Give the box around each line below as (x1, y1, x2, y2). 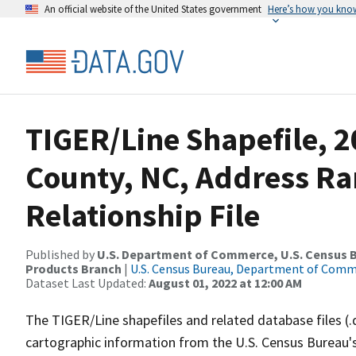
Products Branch (25, 261, 122, 277)
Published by (25, 246, 97, 262)
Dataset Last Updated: (25, 275, 149, 291)
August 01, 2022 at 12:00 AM (149, 275, 302, 291)
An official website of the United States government (44, 2, 261, 15)
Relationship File (25, 195, 260, 235)
